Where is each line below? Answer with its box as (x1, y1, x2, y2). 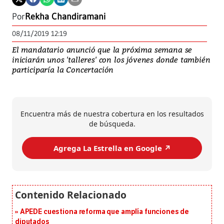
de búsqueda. (88, 119, 135, 129)
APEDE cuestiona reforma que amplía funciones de (19, 207, 189, 216)
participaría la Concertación (12, 64, 114, 75)
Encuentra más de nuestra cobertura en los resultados (20, 109, 204, 119)
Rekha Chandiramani (25, 11, 105, 22)
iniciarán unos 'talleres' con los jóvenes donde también (12, 54, 210, 65)
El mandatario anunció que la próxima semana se (12, 44, 192, 55)
